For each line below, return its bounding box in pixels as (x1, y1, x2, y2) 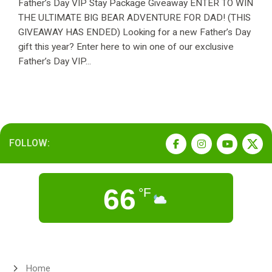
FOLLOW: (9, 137, 50, 149)
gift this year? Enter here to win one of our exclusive (18, 41, 234, 52)
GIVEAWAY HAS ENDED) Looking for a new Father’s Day (18, 26, 251, 38)
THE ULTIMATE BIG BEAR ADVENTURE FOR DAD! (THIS (18, 12, 251, 23)
